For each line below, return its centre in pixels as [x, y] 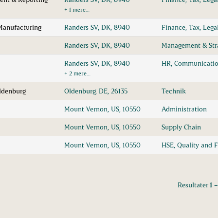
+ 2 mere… [77, 73]
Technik [174, 91]
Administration [184, 109]
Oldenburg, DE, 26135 [96, 91]
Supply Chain [181, 127]
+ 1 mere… [77, 9]
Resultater [194, 185]
